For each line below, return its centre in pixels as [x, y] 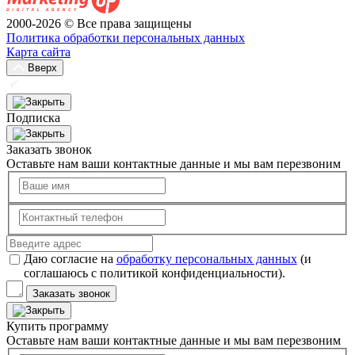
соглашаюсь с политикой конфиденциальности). [154, 273]
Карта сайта [38, 52]
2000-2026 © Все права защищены [99, 23]
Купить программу [57, 326]
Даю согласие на [70, 259]
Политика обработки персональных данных [126, 37]
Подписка [33, 117]
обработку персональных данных [206, 259]
